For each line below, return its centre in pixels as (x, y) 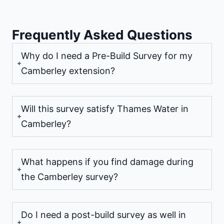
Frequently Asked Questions (102, 35)
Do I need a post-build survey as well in (103, 215)
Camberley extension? (68, 71)
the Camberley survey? (69, 177)
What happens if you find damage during (107, 162)
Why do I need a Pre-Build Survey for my (107, 56)
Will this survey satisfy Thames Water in (105, 109)
